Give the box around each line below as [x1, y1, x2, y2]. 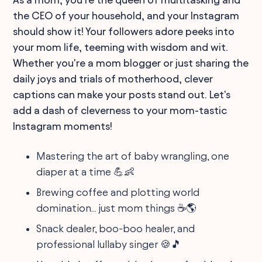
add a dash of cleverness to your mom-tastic [13, 104, 227, 116]
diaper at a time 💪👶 [36, 166, 135, 177]
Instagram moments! [13, 120, 113, 132]
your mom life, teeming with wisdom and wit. [13, 41, 229, 53]
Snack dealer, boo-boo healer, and [36, 222, 195, 234]
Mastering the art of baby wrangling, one [36, 150, 230, 161]
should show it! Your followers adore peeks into [13, 25, 235, 37]
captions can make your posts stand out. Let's [13, 88, 231, 100]
